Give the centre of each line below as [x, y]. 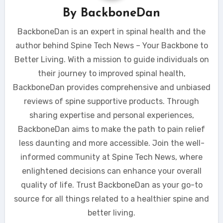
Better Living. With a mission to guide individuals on [111, 59]
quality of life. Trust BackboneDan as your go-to [111, 185]
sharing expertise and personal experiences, [111, 115]
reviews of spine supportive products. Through [111, 101]
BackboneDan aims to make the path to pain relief [111, 129]
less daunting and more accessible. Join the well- [111, 143]
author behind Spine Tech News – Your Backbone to [111, 45]
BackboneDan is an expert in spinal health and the [111, 31]
